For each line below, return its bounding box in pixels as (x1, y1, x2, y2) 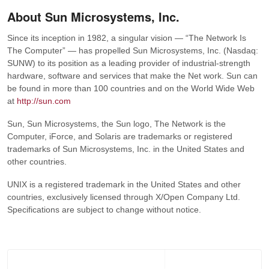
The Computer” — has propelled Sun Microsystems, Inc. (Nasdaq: (7, 46, 258, 56)
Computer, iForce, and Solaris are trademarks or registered (7, 131, 232, 142)
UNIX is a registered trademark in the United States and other (7, 179, 241, 189)
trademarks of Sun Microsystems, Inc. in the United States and (7, 144, 244, 154)
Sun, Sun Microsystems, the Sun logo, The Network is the (7, 119, 226, 129)
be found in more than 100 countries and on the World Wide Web (7, 83, 255, 94)
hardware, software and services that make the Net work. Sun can (7, 71, 258, 81)
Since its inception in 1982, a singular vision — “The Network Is (7, 33, 246, 43)
